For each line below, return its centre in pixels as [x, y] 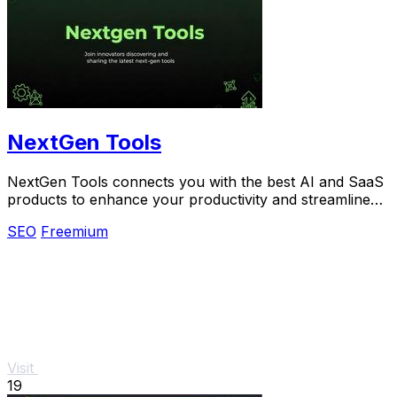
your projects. [54, 217]
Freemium [74, 231]
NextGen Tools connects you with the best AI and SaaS [195, 181]
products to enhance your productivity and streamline [189, 199]
